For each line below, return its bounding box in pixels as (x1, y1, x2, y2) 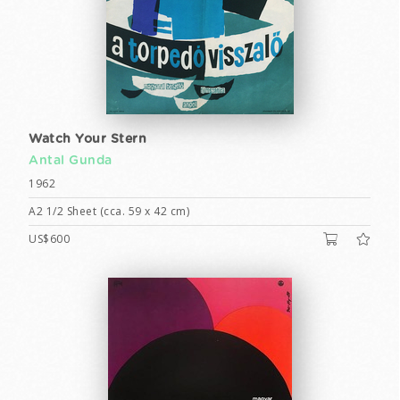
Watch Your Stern (29, 133, 146, 146)
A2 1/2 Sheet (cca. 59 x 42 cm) (29, 204, 189, 219)
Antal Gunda (29, 154, 112, 167)
